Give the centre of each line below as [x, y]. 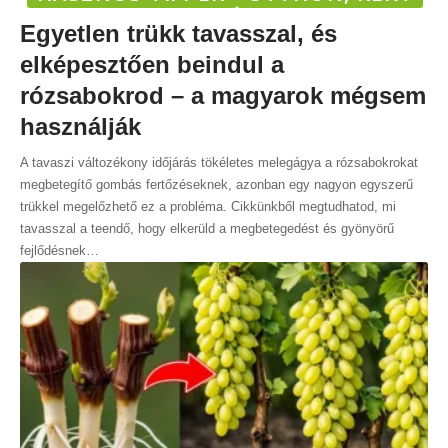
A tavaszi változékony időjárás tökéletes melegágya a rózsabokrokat [219, 162]
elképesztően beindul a [152, 64]
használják [80, 126]
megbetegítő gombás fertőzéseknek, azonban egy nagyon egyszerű [216, 184]
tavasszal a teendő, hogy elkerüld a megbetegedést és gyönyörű [207, 228]
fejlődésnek [53, 250]
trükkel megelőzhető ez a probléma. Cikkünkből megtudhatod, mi [208, 206]
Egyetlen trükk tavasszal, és [178, 33]
